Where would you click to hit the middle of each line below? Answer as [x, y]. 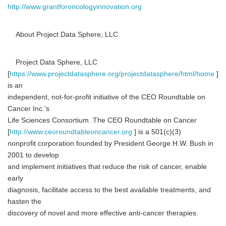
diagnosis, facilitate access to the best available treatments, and [109, 190]
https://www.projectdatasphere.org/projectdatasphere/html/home [112, 74]
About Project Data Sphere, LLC [63, 35]
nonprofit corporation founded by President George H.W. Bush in [110, 144]
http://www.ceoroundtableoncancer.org [71, 132]
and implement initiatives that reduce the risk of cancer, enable [107, 167]
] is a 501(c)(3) [157, 132]
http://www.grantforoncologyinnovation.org [75, 7]
